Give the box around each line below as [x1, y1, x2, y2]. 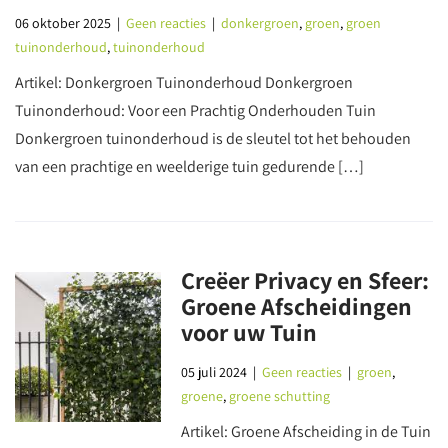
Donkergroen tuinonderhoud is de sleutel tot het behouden [15, 128, 411, 149]
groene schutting [229, 387, 331, 405]
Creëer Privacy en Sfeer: [181, 264, 430, 296]
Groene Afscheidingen [181, 290, 413, 322]
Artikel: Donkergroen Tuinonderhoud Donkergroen [15, 72, 353, 93]
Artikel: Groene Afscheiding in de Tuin [181, 421, 432, 442]
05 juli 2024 [181, 363, 248, 381]
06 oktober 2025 [15, 14, 111, 32]
